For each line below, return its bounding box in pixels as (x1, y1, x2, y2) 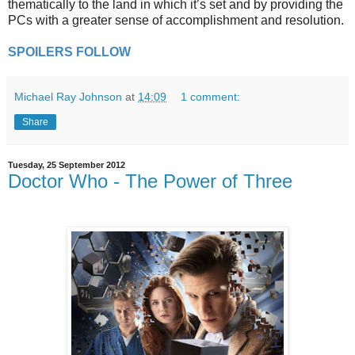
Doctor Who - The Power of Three (8, 170, 292, 192)
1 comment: (181, 90, 241, 103)
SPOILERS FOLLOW (8, 44, 131, 59)
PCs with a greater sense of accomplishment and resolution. (8, 13, 344, 27)
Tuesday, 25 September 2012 (8, 160, 125, 170)
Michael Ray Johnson (14, 90, 122, 103)
